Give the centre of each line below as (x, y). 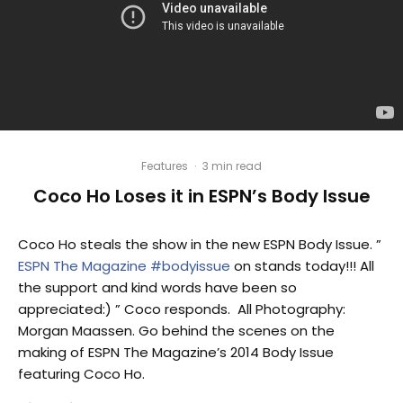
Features (165, 166)
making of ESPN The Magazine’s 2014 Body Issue (176, 352)
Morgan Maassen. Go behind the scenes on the (176, 330)
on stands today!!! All (302, 265)
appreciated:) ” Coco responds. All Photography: (182, 309)
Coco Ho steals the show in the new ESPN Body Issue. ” (200, 244)
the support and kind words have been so (157, 287)
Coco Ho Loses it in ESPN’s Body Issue (201, 196)
